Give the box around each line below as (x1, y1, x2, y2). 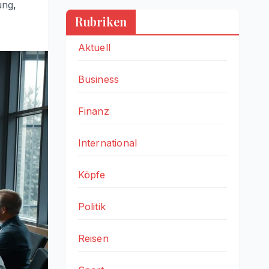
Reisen (77, 232, 109, 245)
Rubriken (74, 13, 127, 30)
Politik (77, 201, 106, 213)
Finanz (77, 105, 109, 118)
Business (77, 73, 119, 86)
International (77, 137, 138, 150)
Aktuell (77, 41, 110, 54)
